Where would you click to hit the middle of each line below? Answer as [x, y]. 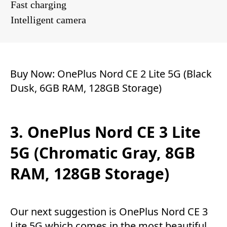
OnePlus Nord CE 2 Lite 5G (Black [135, 73]
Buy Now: [34, 73]
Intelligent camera [48, 20]
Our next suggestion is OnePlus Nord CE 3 [109, 212]
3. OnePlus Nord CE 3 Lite [105, 132]
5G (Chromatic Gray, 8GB [103, 153]
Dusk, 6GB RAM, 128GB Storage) [86, 88]
